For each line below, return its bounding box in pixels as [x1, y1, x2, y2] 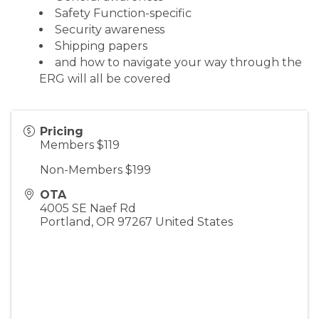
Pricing [40, 124, 83, 138]
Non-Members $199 [40, 162, 151, 177]
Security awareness [55, 22, 167, 36]
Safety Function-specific [55, 6, 194, 20]
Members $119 [40, 137, 120, 152]
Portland [40, 214, 91, 229]
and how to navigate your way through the [55, 55, 302, 69]
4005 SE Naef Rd [40, 201, 136, 215]
